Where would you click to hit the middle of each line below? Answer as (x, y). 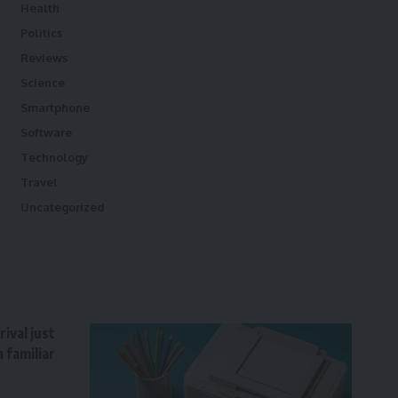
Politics (41, 33)
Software (46, 132)
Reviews (44, 58)
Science (42, 83)
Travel (39, 182)
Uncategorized (62, 207)
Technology (54, 157)
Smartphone (55, 107)
